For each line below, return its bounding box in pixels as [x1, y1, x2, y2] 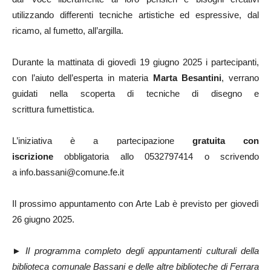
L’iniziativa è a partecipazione [12, 135, 192, 146]
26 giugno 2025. [12, 214, 74, 224]
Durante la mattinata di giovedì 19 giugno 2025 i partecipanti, [12, 57, 259, 67]
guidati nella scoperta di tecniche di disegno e [12, 88, 259, 99]
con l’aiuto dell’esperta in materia [12, 73, 153, 83]
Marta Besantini [152, 73, 222, 83]
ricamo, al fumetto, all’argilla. [12, 25, 123, 36]
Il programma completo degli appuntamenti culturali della [25, 246, 260, 256]
